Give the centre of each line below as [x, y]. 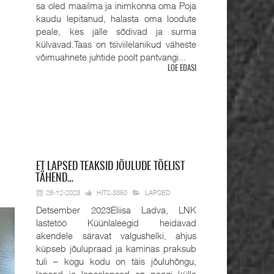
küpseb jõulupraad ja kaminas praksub [116, 248]
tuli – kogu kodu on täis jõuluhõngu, [116, 261]
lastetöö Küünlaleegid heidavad [116, 222]
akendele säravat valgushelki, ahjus [116, 235]
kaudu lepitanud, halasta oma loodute [116, 18]
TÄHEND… [55, 179]
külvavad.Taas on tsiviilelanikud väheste [116, 44]
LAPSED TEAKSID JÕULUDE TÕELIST [115, 167]
